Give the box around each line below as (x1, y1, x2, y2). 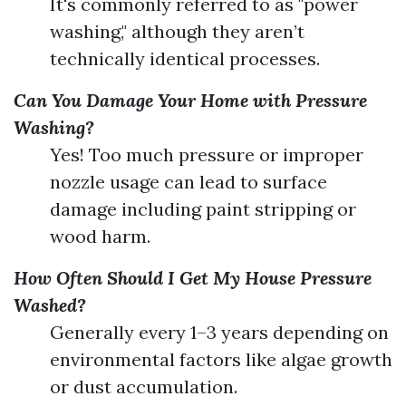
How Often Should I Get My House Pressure (14, 266, 372, 289)
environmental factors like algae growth (50, 348, 392, 371)
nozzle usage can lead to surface (50, 170, 327, 193)
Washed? (14, 294, 86, 316)
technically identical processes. (50, 47, 320, 70)
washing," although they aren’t (50, 20, 304, 43)
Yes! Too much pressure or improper (50, 143, 363, 166)
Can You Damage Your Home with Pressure (14, 89, 367, 111)
